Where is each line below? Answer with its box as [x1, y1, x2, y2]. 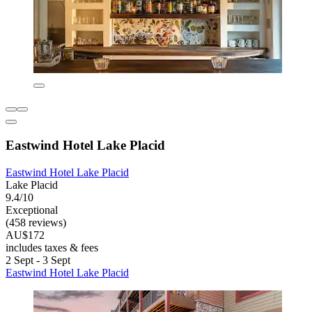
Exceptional [6, 203, 58, 216]
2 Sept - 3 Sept [6, 253, 70, 266]
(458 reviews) [6, 216, 66, 228]
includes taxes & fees [6, 241, 98, 253]
